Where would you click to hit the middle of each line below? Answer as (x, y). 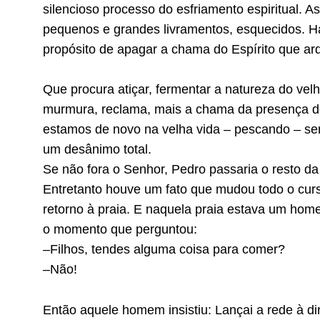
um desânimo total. (97, 150)
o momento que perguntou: (120, 230)
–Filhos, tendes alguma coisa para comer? (164, 250)
